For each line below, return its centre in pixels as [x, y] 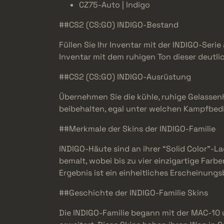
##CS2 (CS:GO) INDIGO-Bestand [119, 25]
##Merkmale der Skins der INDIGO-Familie [137, 129]
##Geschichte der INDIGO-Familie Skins [133, 193]
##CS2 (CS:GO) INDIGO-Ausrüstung [125, 77]
